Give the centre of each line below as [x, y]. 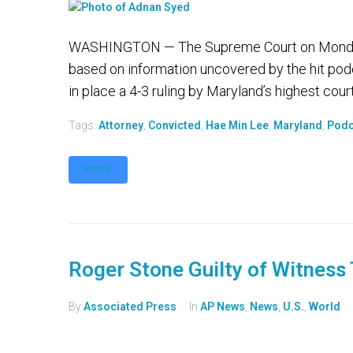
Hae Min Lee [237, 126]
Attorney [121, 126]
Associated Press [130, 307]
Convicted [175, 126]
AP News [223, 307]
